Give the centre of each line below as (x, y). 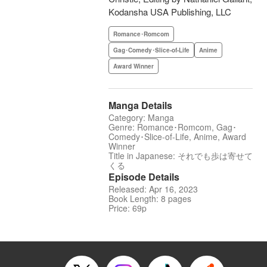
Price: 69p (128, 208)
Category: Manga (141, 118)
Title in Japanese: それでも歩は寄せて (181, 156)
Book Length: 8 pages (150, 199)
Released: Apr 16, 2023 (153, 189)
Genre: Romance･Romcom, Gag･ (173, 127)
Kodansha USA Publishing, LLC (170, 12)
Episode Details (144, 177)
